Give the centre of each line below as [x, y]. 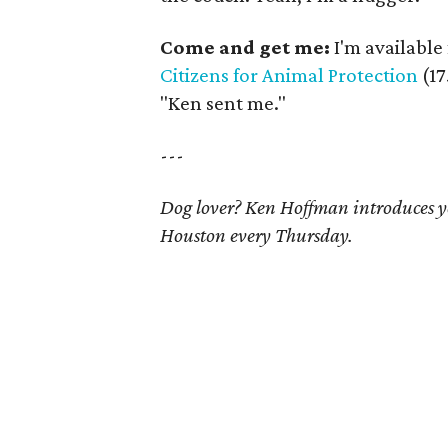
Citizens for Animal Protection [289, 74]
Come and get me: [245, 46]
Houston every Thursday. [257, 234]
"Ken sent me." [223, 102]
